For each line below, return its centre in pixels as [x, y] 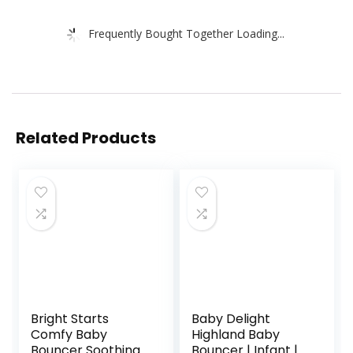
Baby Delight [231, 319]
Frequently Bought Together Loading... [186, 33]
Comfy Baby [69, 335]
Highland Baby [236, 335]
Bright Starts [70, 319]
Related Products [86, 138]
